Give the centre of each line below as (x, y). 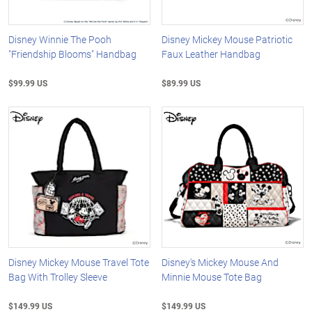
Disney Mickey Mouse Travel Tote (79, 263)
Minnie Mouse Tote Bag (212, 277)
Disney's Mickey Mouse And (220, 263)
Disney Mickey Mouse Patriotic (227, 39)
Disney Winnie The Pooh (60, 39)
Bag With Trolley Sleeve (58, 277)
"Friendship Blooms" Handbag (72, 54)
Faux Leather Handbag (211, 54)
